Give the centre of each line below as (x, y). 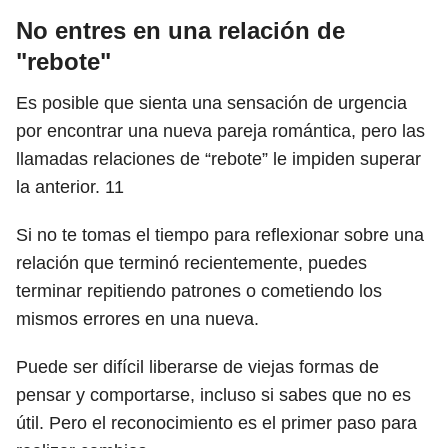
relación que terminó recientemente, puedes (191, 263)
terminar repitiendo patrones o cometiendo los (199, 291)
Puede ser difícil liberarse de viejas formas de (197, 367)
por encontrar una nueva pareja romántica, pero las (220, 131)
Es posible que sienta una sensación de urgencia (211, 103)
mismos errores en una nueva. (137, 319)
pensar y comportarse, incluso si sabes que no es (213, 395)
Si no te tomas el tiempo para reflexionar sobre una (220, 235)
